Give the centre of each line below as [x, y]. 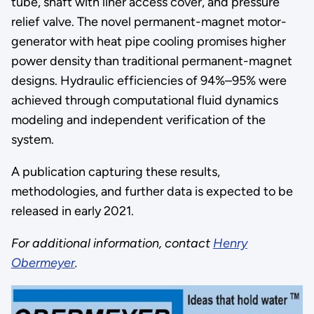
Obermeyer [43, 262]
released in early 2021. [72, 211]
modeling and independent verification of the [138, 120]
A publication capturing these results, [115, 171]
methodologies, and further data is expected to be [152, 191]
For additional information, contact [112, 243]
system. [32, 139]
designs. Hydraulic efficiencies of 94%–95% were [149, 80]
